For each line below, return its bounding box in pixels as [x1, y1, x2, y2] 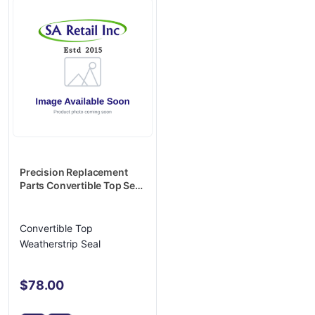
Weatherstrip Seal [20, 238, 101, 250]
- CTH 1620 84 [20, 193, 86, 205]
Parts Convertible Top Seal [20, 179, 143, 192]
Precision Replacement [20, 166, 128, 179]
